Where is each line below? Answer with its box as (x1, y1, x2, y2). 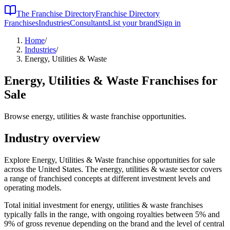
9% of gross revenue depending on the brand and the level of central (4, 219, 224, 228)
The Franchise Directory (16, 9, 95, 18)
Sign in (158, 18, 181, 27)
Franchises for (139, 73, 218, 87)
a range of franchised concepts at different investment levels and (4, 174, 210, 183)
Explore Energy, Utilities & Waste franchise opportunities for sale (4, 155, 215, 164)
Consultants (70, 18, 108, 27)
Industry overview (4, 131, 100, 145)
